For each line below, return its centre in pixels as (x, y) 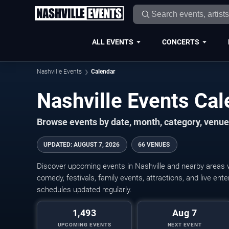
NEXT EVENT (185, 225)
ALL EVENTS (112, 42)
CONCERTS (180, 42)
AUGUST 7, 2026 (97, 145)
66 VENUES (154, 145)
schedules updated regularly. (84, 190)
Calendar (103, 72)
